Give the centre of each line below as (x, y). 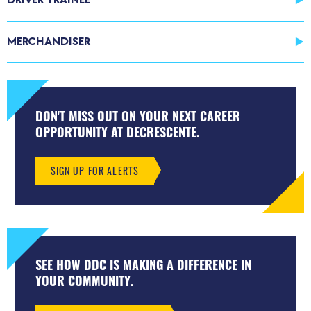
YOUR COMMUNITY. (84, 280)
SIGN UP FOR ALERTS (95, 170)
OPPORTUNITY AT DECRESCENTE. (117, 132)
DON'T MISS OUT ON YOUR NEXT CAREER (137, 116)
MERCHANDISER (49, 41)
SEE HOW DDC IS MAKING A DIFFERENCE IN (143, 264)
